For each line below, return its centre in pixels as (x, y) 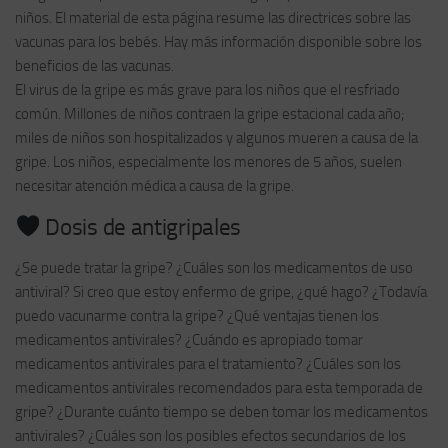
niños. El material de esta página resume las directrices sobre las (213, 17)
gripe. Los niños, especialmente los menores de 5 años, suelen (208, 161)
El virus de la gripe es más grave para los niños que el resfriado (207, 89)
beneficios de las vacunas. (94, 65)
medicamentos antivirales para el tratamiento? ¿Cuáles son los (208, 363)
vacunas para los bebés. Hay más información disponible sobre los (218, 41)
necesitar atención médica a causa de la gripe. (154, 185)
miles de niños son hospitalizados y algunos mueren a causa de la (216, 137)
